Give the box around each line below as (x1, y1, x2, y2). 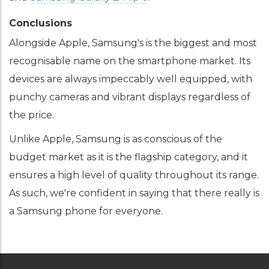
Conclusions (9, 17, 72, 29)
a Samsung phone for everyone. (9, 205, 163, 217)
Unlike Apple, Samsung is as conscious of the (9, 133, 222, 145)
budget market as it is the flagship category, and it (9, 151, 248, 163)
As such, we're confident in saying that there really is (9, 187, 259, 199)
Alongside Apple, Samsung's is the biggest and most (9, 37, 257, 49)
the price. (9, 109, 54, 121)
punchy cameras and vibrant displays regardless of (9, 91, 250, 103)
